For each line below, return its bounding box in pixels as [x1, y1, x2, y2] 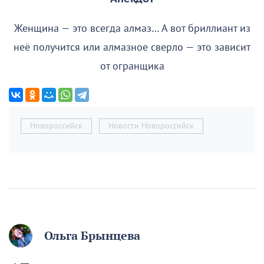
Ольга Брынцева [44, 227, 140, 243]
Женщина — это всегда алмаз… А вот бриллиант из [14, 22, 250, 35]
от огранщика [100, 60, 164, 72]
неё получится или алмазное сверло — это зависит [14, 41, 250, 54]
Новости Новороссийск [108, 120, 194, 131]
